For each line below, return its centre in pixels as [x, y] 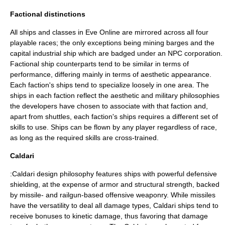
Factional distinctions [48, 14]
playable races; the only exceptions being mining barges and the [112, 43]
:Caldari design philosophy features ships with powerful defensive [114, 174]
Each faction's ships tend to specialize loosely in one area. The [109, 85]
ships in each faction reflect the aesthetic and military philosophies [115, 95]
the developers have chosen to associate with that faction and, [109, 106]
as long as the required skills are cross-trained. [84, 138]
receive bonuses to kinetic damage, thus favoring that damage [109, 216]
